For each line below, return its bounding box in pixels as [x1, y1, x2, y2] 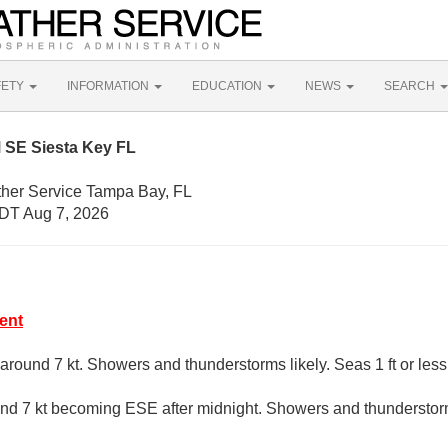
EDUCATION [192, 79, 265, 93]
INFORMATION [67, 79, 152, 93]
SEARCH [384, 79, 438, 93]
